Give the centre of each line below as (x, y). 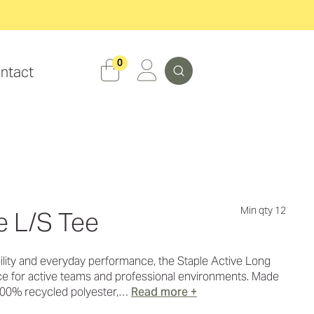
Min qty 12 (263, 210)
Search (192, 59)
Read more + (164, 292)
